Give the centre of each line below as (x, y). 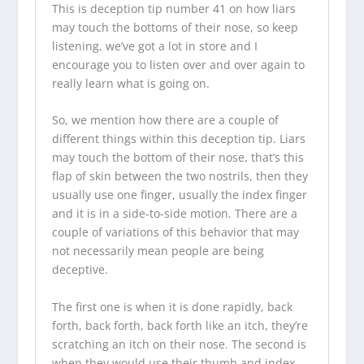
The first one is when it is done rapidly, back (172, 306)
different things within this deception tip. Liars (178, 139)
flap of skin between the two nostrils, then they (180, 176)
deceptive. (80, 270)
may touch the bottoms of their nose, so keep (175, 28)
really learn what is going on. (130, 84)
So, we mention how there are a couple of (165, 120)
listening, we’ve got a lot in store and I (154, 46)
